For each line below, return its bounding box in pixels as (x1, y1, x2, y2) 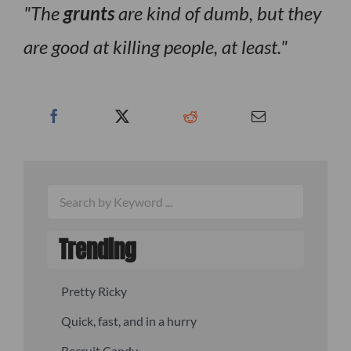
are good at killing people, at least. (23, 34, 280, 58)
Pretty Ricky (61, 284, 128, 299)
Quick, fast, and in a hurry (61, 313, 197, 329)
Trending (58, 232, 136, 268)
